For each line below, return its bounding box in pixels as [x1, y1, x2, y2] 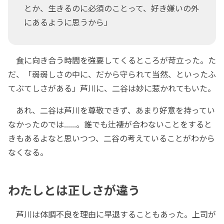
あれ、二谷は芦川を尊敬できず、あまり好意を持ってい [8, 104, 215, 116]
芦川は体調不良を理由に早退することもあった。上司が [8, 208, 216, 220]
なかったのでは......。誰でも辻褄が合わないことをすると [8, 118, 212, 130]
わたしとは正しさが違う [8, 181, 140, 199]
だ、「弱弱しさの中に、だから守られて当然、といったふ [8, 68, 216, 80]
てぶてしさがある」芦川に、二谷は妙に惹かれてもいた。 [8, 82, 215, 94]
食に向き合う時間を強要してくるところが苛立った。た [8, 54, 216, 66]
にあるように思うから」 [24, 16, 112, 28]
